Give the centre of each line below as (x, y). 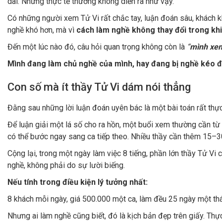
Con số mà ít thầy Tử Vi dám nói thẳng (99, 87)
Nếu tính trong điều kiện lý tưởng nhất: (78, 182)
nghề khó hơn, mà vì (42, 30)
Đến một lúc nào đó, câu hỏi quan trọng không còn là (97, 47)
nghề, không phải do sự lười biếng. (66, 165)
